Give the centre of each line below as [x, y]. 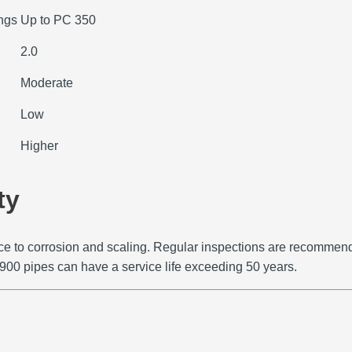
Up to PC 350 [58, 20]
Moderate [47, 83]
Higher [39, 146]
